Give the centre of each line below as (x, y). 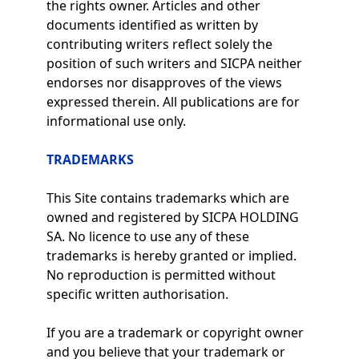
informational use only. (116, 121)
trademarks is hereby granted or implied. (171, 256)
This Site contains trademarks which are (167, 198)
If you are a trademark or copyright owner (175, 333)
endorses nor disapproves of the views (164, 83)
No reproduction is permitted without (161, 275)
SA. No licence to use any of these (147, 236)
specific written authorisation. (137, 294)
